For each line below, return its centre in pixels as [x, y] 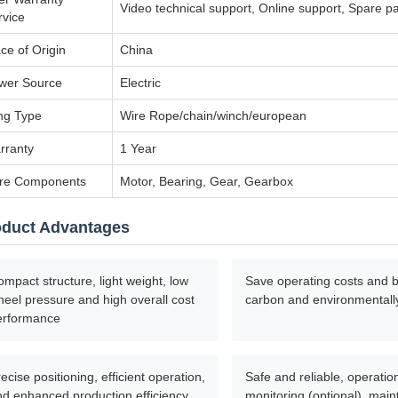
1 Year [138, 148]
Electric [140, 83]
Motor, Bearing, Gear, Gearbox [207, 181]
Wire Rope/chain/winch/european [213, 115]
